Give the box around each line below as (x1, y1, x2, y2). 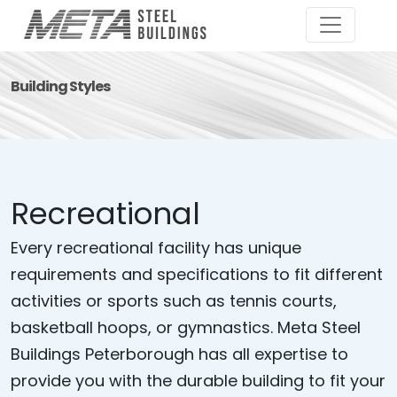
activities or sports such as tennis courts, (11, 290, 337, 312)
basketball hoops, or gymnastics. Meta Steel (11, 316, 361, 339)
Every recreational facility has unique (11, 237, 301, 259)
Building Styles (11, 76, 110, 97)
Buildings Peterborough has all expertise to (11, 343, 348, 365)
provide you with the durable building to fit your (11, 370, 385, 392)
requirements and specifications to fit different (11, 263, 383, 285)
